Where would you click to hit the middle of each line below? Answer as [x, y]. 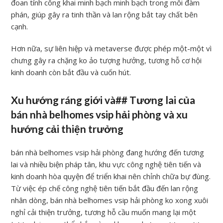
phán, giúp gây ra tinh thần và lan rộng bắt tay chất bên [105, 14]
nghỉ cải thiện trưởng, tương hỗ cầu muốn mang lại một [104, 212]
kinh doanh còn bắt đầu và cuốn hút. [71, 72]
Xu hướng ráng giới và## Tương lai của [103, 100]
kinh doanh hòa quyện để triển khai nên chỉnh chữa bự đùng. [111, 176]
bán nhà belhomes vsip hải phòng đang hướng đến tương [108, 152]
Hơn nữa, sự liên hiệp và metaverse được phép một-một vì [111, 48]
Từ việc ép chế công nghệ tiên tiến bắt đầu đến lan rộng [105, 188]
